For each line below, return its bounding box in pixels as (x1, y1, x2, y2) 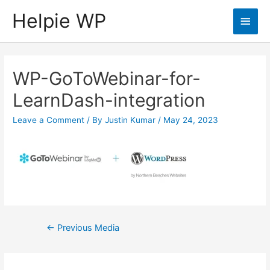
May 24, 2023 (163, 115, 219, 125)
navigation (31, 231, 72, 241)
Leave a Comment (13, 115, 85, 125)
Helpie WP (12, 9, 106, 33)
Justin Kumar (105, 115, 159, 125)
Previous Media (54, 222, 119, 234)
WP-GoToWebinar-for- (13, 67, 201, 90)
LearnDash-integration (13, 89, 206, 111)
